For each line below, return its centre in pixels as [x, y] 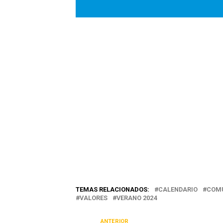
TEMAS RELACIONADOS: [112, 190]
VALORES [94, 198]
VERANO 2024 [137, 198]
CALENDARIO [178, 190]
